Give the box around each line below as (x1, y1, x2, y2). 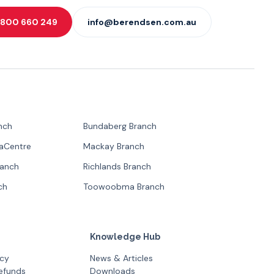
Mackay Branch (83, 141, 145, 152)
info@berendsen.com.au (87, 17, 196, 28)
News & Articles (89, 253, 153, 264)
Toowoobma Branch (83, 181, 165, 192)
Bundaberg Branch (83, 120, 157, 131)
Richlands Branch (83, 161, 152, 172)
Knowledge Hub (89, 232, 160, 242)
